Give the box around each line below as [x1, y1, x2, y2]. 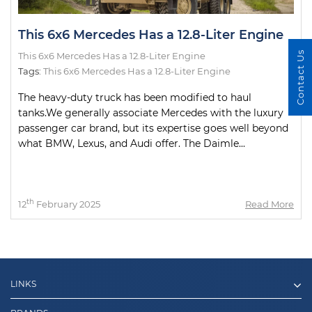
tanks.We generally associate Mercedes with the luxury [18, 107, 283, 119]
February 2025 [34, 198, 100, 210]
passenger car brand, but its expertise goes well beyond [18, 122, 288, 134]
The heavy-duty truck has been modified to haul [18, 91, 251, 104]
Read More [245, 198, 294, 210]
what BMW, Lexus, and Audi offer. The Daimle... [18, 137, 245, 150]
